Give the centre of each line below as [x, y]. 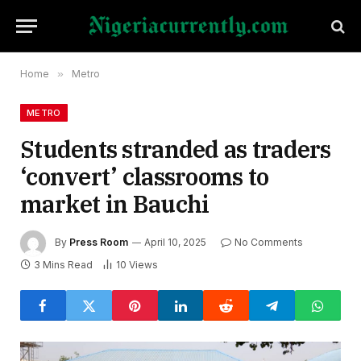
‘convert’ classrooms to [145, 176]
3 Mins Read [63, 265]
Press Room [99, 243]
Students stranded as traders [176, 149]
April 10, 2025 [175, 243]
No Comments [269, 243]
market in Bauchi [117, 204]
